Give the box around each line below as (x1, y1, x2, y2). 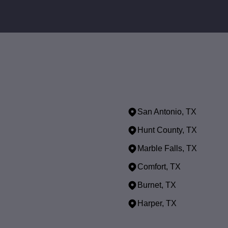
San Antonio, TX (137, 107, 196, 116)
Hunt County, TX (137, 126, 197, 134)
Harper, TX (137, 199, 177, 208)
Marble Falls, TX (137, 144, 197, 153)
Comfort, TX (137, 162, 181, 171)
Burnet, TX (137, 181, 176, 189)
